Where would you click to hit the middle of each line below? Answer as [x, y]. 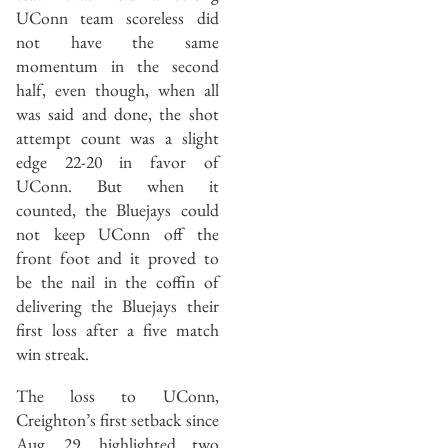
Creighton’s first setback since [117, 419]
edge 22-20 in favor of [117, 162]
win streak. [54, 354]
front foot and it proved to [117, 258]
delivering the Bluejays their [117, 306]
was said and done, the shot [117, 114]
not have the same [117, 42]
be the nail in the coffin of [117, 282]
